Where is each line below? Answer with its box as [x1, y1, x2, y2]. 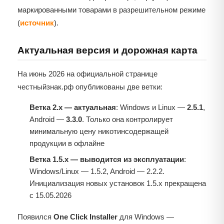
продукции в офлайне [29, 139, 104, 148]
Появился [17, 212, 53, 221]
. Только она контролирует [82, 115, 173, 124]
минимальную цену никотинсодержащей [29, 127, 168, 136]
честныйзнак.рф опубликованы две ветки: [17, 82, 162, 91]
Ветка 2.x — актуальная [29, 103, 116, 112]
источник [20, 18, 54, 27]
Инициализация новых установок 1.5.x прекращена [29, 179, 206, 188]
